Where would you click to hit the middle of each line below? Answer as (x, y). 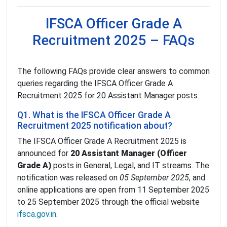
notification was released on (68, 178)
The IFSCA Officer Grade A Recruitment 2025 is (102, 141)
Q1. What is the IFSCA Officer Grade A (94, 115)
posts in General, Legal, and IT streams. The (130, 166)
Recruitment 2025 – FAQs (113, 41)
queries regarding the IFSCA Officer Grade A (95, 84)
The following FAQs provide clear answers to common (113, 71)
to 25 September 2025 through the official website (108, 202)
